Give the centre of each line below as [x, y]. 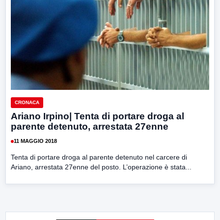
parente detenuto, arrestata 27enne [90, 126]
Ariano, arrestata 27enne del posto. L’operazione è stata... [101, 167]
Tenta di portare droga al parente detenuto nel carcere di [99, 157]
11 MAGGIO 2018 [35, 141]
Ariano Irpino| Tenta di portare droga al [97, 116]
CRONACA [27, 102]
